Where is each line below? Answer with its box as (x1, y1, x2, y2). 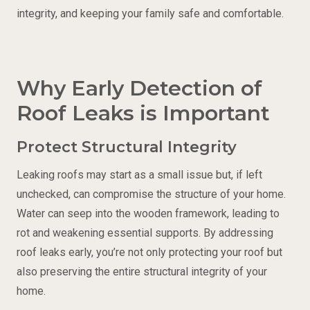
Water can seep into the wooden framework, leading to (17, 207, 280, 221)
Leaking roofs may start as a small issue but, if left (17, 168, 262, 182)
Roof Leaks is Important (17, 100, 270, 126)
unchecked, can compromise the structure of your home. (17, 188, 286, 201)
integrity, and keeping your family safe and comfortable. (17, 7, 284, 20)
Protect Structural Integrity (17, 138, 237, 156)
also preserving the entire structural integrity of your (17, 265, 267, 279)
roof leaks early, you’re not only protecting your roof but (17, 246, 282, 259)
